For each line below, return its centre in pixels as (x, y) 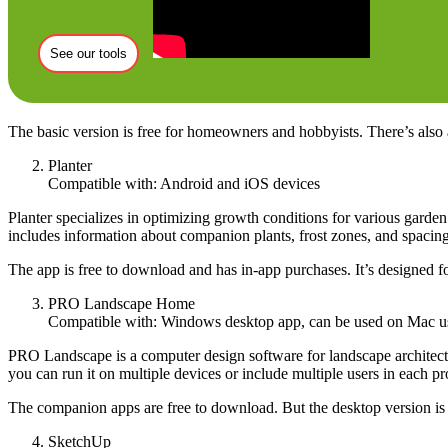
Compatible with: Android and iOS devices (184, 183)
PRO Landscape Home (121, 303)
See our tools (88, 53)
